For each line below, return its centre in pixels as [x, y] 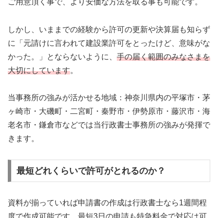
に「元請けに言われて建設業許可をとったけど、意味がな [109, 43]
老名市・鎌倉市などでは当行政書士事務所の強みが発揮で [109, 125]
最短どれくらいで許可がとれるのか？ [91, 171]
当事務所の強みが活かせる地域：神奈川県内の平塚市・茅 [109, 98]
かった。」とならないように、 [62, 56]
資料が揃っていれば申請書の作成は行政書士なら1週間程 [107, 202]
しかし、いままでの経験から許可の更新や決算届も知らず [109, 29]
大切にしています [39, 70]
